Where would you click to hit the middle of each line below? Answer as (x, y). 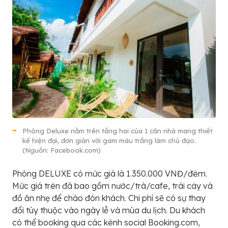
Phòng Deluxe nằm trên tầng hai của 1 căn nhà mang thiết (118, 131)
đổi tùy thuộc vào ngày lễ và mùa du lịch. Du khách (109, 210)
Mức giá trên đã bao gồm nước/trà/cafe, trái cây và (112, 186)
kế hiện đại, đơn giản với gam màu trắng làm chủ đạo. (109, 141)
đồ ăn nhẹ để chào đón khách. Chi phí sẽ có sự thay (109, 198)
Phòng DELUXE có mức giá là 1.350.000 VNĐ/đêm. (110, 174)
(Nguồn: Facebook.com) (62, 150)
